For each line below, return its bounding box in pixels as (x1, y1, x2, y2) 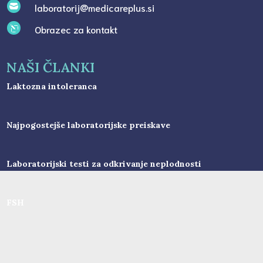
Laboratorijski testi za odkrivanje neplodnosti (6, 158, 202, 169)
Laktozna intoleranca (6, 80, 97, 92)
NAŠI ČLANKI (6, 58, 95, 76)
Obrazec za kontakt (34, 22, 117, 35)
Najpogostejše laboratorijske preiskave (6, 119, 171, 130)
